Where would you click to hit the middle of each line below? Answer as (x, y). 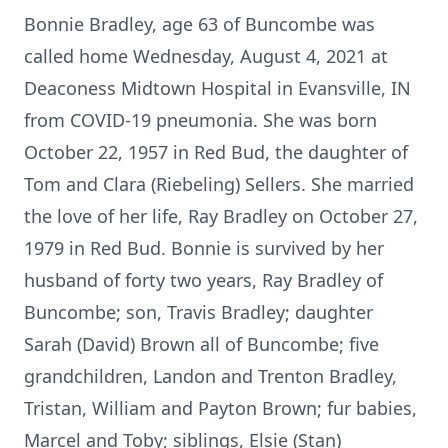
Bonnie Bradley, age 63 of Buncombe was (199, 24)
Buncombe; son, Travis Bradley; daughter (198, 312)
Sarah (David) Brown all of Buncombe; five (201, 344)
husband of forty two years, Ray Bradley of (203, 280)
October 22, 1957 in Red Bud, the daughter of (216, 152)
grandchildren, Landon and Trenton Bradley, (210, 376)
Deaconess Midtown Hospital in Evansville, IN (217, 88)
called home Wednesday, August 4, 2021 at (206, 56)
